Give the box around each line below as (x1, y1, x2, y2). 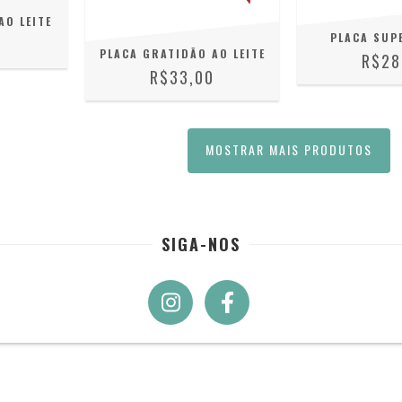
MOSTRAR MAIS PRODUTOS (205, 139, 372, 159)
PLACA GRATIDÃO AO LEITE (99, 46, 266, 62)
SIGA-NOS (162, 232, 240, 256)
